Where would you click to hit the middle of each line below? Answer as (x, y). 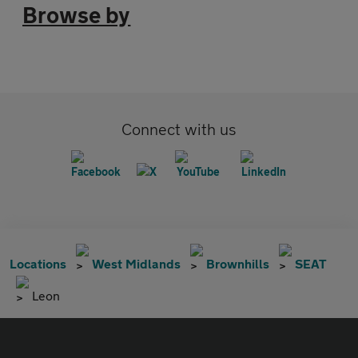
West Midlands (136, 263)
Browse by (77, 15)
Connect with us (179, 129)
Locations (38, 263)
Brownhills (238, 263)
